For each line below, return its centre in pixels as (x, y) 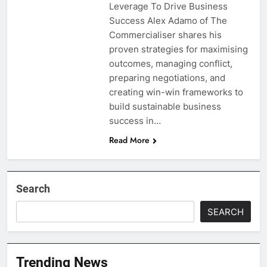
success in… (135, 120)
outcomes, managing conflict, (170, 63)
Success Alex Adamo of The (168, 20)
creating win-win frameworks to (176, 92)
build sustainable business (165, 106)
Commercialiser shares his (165, 35)
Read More (129, 140)
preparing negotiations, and (167, 77)
